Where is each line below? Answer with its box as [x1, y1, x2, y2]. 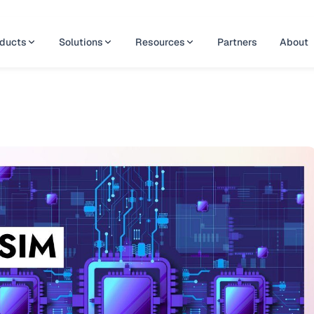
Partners [217, 36, 257, 48]
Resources [135, 36, 185, 48]
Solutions [58, 36, 103, 48]
